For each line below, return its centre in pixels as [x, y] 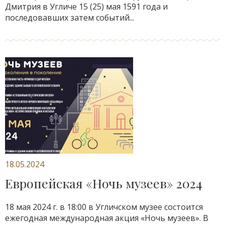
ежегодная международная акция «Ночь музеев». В [107, 218]
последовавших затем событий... [70, 18]
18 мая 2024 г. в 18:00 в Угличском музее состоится [104, 207]
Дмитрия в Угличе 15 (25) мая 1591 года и [86, 7]
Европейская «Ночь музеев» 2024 [103, 183]
